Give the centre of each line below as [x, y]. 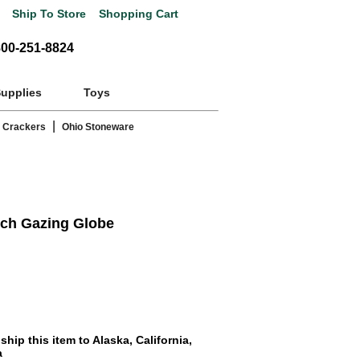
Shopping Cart [137, 14]
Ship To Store [49, 14]
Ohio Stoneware [98, 127]
